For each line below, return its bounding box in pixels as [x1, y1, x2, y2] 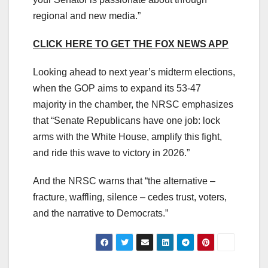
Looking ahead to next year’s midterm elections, [33, 66, 235, 77]
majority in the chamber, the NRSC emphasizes [33, 99, 233, 109]
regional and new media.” [33, 10, 141, 21]
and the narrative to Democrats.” [33, 208, 168, 218]
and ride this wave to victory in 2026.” [33, 147, 190, 158]
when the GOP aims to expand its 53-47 [33, 83, 201, 93]
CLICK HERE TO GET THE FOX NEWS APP [33, 38, 229, 49]
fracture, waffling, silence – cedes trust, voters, [33, 191, 227, 202]
